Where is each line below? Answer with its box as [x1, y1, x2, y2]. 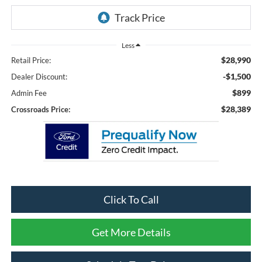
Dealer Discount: [11, 72, 67, 82]
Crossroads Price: [11, 105, 70, 115]
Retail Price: [11, 56, 51, 65]
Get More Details [91, 226, 171, 239]
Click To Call [103, 193, 159, 206]
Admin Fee [11, 88, 47, 98]
